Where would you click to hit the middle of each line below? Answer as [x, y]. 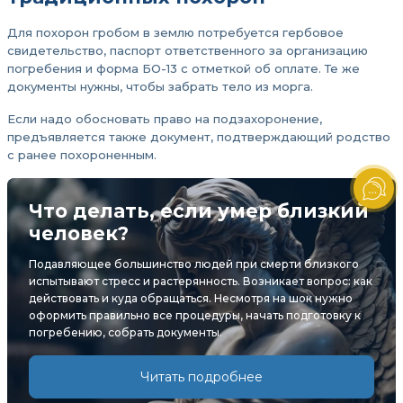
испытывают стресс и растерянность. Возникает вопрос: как [201, 281]
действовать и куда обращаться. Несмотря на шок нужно [191, 298]
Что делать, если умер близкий [199, 211]
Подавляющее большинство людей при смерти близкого [194, 264]
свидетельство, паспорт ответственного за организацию [188, 50]
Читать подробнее [201, 377]
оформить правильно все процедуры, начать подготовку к [195, 315]
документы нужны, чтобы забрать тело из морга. [160, 86]
